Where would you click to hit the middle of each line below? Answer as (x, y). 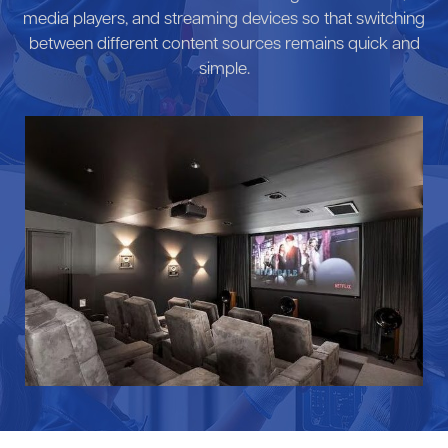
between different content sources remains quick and (224, 44)
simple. (224, 69)
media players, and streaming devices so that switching (224, 19)
